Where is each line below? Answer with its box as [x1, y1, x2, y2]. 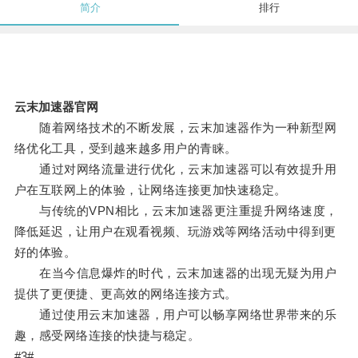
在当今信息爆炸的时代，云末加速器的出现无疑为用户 [14, 266, 337, 280]
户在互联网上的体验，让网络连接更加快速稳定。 [14, 183, 287, 197]
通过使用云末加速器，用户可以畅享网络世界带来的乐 [14, 308, 337, 322]
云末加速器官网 [14, 100, 98, 114]
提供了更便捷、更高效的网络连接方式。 [14, 287, 237, 301]
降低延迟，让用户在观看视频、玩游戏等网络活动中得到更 [14, 225, 336, 239]
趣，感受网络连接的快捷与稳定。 [14, 328, 201, 343]
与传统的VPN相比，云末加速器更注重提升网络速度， [14, 204, 338, 218]
